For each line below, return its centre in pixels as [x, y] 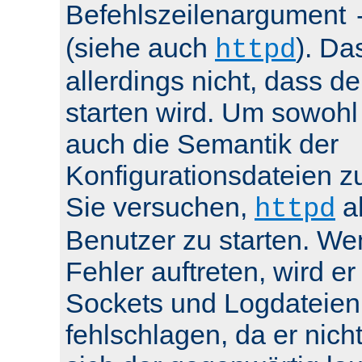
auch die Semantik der [202, 144]
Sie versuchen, [160, 207]
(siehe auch [140, 48]
